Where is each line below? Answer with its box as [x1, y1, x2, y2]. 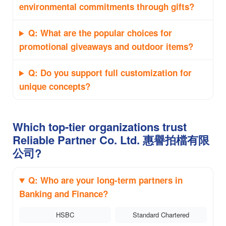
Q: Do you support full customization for [28, 67, 192, 79]
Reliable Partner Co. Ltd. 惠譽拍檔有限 [13, 132, 209, 148]
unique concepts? [19, 80, 90, 93]
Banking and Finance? [19, 188, 108, 200]
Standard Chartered [133, 210, 189, 220]
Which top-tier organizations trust [13, 119, 187, 135]
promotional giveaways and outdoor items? [19, 40, 193, 53]
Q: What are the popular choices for [28, 27, 173, 39]
